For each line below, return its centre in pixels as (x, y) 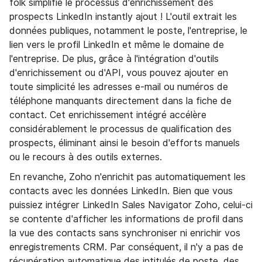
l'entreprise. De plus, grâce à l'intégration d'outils (114, 59)
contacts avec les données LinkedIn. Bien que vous (121, 191)
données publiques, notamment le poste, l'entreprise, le (128, 31)
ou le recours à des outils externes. (86, 157)
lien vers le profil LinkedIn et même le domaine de (117, 45)
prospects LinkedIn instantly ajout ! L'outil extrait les (123, 17)
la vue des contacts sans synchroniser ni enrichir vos (125, 233)
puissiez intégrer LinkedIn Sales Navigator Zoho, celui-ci (131, 205)
